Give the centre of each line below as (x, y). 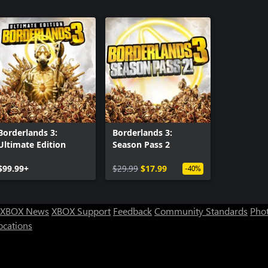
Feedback (133, 211)
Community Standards (201, 211)
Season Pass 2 (141, 144)
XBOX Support (81, 211)
